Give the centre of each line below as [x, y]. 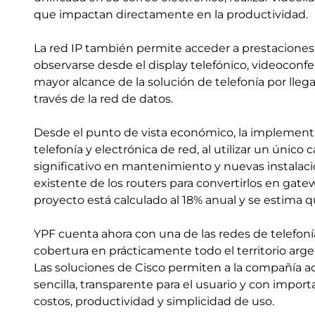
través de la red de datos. [103, 99]
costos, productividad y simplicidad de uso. [154, 301]
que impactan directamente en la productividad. [171, 14]
